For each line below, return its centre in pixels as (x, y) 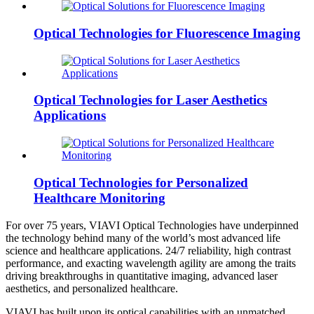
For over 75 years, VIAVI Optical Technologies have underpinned (152, 225)
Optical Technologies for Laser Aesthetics (150, 100)
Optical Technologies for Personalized (141, 182)
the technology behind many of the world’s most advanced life (143, 238)
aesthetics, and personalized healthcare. (92, 288)
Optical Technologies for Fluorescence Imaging (167, 34)
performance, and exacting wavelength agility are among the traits (151, 263)
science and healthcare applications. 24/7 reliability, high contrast (148, 250)
